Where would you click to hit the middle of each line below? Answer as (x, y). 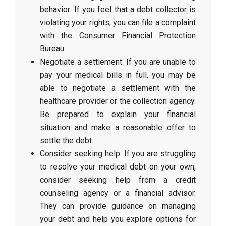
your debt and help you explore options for (118, 219)
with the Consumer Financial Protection (118, 36)
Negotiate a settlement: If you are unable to (118, 62)
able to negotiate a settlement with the (118, 88)
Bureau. (53, 49)
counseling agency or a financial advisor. (118, 193)
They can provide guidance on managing (118, 206)
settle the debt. (67, 140)
